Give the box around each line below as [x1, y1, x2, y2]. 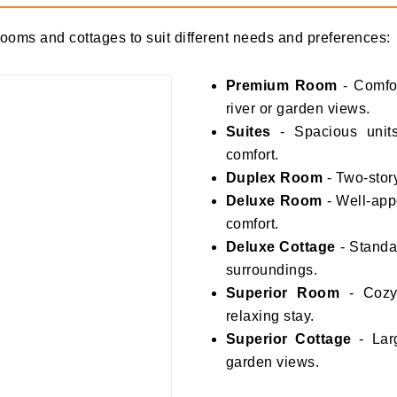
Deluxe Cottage [225, 239, 336, 255]
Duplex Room [225, 170, 323, 186]
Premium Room [225, 78, 338, 94]
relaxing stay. [225, 308, 315, 324]
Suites [225, 124, 271, 140]
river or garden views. [225, 101, 370, 117]
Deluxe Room [225, 193, 323, 209]
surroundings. [225, 262, 318, 278]
